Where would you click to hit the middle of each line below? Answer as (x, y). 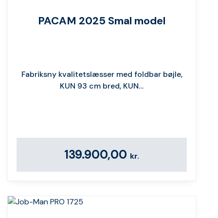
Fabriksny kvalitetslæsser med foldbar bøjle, (102, 74)
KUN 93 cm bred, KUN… (102, 86)
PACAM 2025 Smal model (102, 20)
